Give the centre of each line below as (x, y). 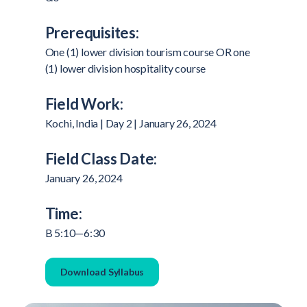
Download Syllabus (102, 272)
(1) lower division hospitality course (125, 69)
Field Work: (84, 104)
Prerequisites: (92, 33)
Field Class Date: (101, 159)
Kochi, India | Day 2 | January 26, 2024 (131, 123)
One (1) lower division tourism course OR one (147, 52)
